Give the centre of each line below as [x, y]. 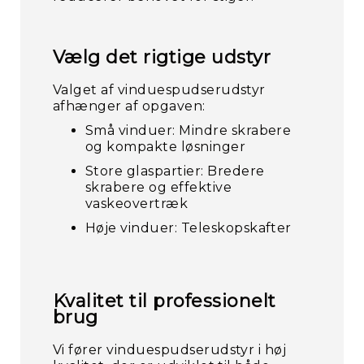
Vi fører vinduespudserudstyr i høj [170, 350]
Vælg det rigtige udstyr [162, 57]
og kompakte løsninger [166, 147]
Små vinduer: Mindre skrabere [188, 130]
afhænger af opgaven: [129, 106]
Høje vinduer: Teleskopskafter [188, 228]
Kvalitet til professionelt [165, 301]
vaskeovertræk [137, 204]
